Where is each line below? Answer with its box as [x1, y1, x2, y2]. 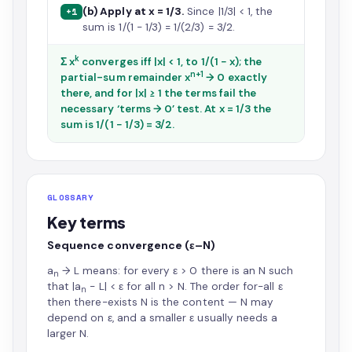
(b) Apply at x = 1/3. [82, 5, 185, 18]
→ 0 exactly [203, 71, 267, 84]
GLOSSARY [47, 191, 93, 203]
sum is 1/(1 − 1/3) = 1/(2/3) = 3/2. [82, 20, 235, 34]
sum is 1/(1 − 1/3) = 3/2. [60, 118, 175, 131]
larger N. [47, 327, 90, 340]
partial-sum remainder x [60, 71, 191, 84]
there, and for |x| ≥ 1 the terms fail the [60, 86, 257, 100]
